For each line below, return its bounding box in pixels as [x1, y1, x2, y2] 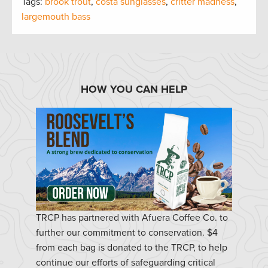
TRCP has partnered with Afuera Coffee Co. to [36, 212, 228, 224]
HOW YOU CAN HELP [81, 82, 187, 96]
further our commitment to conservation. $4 [36, 227, 218, 239]
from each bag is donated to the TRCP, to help [36, 242, 227, 254]
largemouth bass [22, 10, 90, 23]
